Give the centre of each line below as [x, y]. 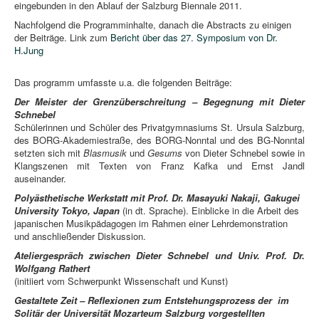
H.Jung [29, 51]
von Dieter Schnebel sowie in [244, 153]
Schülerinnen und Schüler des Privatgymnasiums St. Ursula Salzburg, [159, 127]
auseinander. [40, 179]
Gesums [165, 153]
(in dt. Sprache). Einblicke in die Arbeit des [209, 211]
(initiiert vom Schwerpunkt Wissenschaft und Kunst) [121, 281]
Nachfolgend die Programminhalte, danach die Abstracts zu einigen [153, 25]
